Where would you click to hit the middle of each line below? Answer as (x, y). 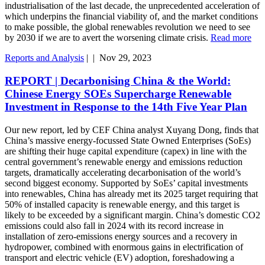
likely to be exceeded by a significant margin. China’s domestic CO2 (132, 215)
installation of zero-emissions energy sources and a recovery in (121, 236)
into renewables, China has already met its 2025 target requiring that (131, 193)
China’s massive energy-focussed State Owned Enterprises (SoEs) (128, 140)
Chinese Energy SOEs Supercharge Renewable (118, 93)
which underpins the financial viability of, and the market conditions (131, 17)
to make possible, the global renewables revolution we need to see (127, 27)
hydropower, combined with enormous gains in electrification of (124, 247)
